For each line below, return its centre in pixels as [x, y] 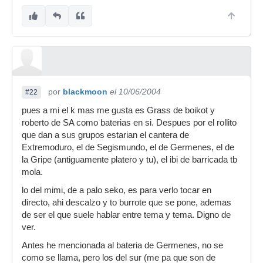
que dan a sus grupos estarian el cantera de [105, 135]
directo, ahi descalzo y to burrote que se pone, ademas [127, 203]
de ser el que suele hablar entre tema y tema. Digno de [126, 215]
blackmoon [85, 92]
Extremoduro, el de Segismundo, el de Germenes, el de [128, 147]
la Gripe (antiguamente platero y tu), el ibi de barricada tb [129, 160]
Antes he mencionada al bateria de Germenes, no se [122, 245]
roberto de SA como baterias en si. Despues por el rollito [129, 123]
